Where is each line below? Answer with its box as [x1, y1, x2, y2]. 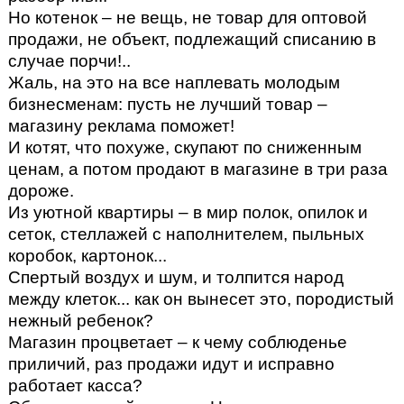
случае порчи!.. [7, 51, 131, 71]
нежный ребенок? [7, 311, 153, 331]
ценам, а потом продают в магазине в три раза [7, 160, 388, 179]
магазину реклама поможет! [7, 116, 234, 136]
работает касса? [7, 376, 142, 396]
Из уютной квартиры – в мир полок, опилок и [7, 203, 368, 223]
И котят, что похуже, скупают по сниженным [7, 138, 362, 158]
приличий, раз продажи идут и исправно [7, 354, 335, 374]
